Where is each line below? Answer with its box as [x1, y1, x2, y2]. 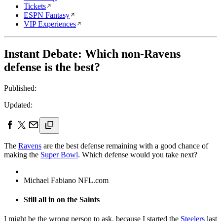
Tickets [24, 2, 46, 10]
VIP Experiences [24, 20, 76, 28]
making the [4, 150, 40, 159]
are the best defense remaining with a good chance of [41, 141, 208, 150]
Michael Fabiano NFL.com [24, 176, 109, 184]
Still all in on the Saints [24, 195, 100, 204]
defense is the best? [4, 60, 100, 74]
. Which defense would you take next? [78, 150, 197, 159]
